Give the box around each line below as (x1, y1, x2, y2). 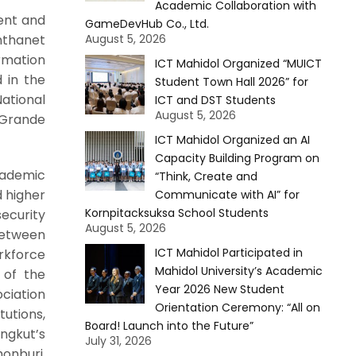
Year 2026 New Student (154, 281, 284, 297)
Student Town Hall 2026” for (154, 74, 308, 90)
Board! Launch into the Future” (84, 318, 253, 334)
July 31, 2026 (84, 333, 152, 349)
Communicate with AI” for (154, 187, 300, 203)
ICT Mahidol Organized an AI (154, 132, 310, 148)
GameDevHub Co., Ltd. (84, 16, 209, 32)
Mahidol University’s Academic (154, 263, 323, 279)
